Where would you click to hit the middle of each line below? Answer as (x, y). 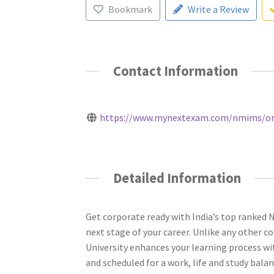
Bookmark (130, 9)
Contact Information (175, 71)
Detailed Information (177, 178)
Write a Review (218, 9)
